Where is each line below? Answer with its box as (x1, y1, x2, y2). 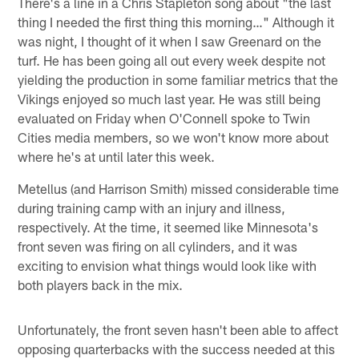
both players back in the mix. (18, 276, 184, 293)
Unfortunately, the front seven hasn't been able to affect (18, 321, 339, 338)
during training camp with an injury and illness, (18, 200, 286, 216)
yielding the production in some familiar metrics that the (18, 71, 339, 88)
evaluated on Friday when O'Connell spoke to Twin (18, 110, 311, 127)
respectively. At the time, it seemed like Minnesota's (18, 219, 319, 236)
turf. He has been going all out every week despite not (18, 52, 326, 69)
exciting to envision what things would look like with (18, 257, 317, 274)
